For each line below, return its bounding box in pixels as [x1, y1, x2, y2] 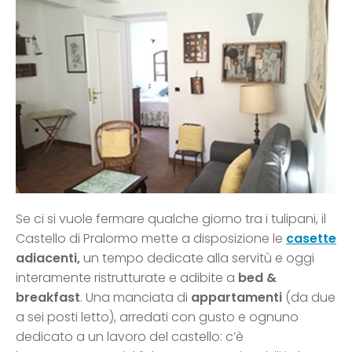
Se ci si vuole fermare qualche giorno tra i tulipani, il [16, 209, 326, 228]
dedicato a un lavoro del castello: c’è [16, 327, 244, 346]
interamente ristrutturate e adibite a [16, 268, 235, 287]
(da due [282, 288, 335, 306]
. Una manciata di [80, 288, 191, 306]
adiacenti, [16, 248, 80, 267]
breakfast [16, 288, 80, 306]
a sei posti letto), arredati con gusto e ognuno [16, 307, 299, 326]
